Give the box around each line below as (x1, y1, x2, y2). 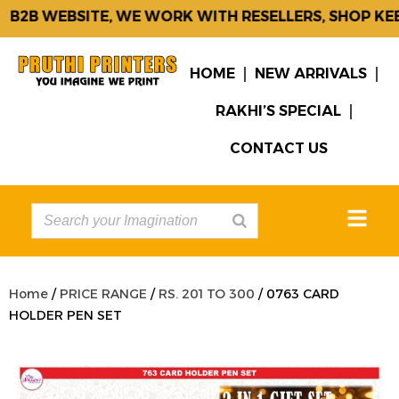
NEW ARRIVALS (254, 65, 367, 82)
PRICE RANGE (60, 286, 147, 302)
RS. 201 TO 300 (159, 286, 255, 302)
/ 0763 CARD (255, 286, 339, 302)
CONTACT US (230, 140, 329, 157)
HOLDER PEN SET (9, 307, 122, 323)
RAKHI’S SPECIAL (215, 102, 341, 119)
